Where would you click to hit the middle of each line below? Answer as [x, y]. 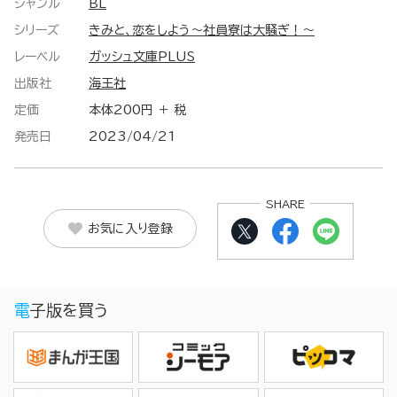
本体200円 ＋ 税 [138, 110]
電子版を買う [69, 311]
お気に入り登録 [130, 228]
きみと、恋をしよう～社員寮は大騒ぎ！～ [202, 31]
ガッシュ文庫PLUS [142, 57]
